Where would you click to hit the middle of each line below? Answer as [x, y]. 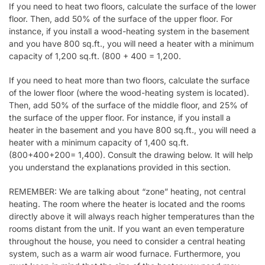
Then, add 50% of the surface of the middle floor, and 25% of [128, 105]
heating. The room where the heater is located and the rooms [127, 203]
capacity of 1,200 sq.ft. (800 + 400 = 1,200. [95, 56]
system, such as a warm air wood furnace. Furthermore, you [125, 253]
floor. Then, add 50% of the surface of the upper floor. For [121, 19]
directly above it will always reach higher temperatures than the [132, 216]
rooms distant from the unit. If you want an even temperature [127, 228]
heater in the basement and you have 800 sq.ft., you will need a [132, 130]
